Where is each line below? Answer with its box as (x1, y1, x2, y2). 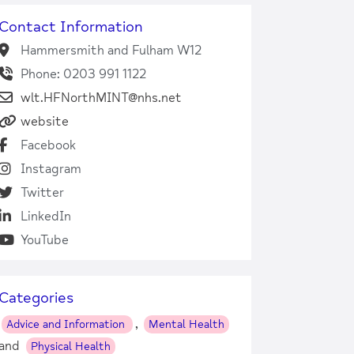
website (20, 113, 69, 130)
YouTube (20, 232, 69, 248)
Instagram (20, 160, 81, 177)
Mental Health (148, 317, 224, 331)
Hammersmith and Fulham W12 (20, 42, 201, 58)
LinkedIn (20, 208, 71, 224)
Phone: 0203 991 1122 (20, 66, 146, 82)
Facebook (20, 137, 76, 153)
